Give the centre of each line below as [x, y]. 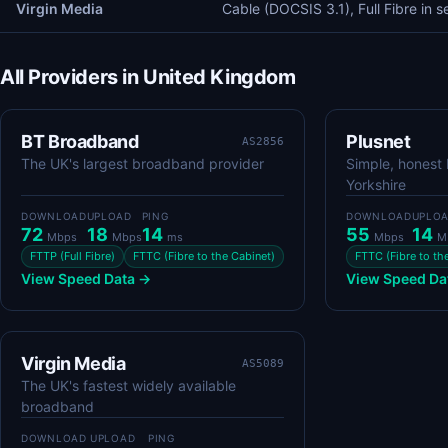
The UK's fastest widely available [128, 385]
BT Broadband [80, 141]
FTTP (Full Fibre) [72, 256]
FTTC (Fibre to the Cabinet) [204, 256]
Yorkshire [376, 184]
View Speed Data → [86, 278]
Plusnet [378, 141]
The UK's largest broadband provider [142, 163]
